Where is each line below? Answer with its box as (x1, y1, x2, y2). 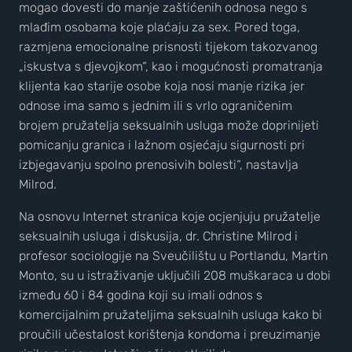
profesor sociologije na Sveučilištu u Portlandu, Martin (19, 248, 328, 263)
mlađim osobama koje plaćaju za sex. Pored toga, (19, 20, 300, 35)
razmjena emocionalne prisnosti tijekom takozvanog (19, 39, 317, 54)
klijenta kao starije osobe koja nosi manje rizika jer (19, 79, 305, 93)
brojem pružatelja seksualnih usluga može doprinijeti (19, 118, 319, 133)
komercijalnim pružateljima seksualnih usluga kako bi (19, 307, 322, 322)
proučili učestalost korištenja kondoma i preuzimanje (19, 327, 321, 342)
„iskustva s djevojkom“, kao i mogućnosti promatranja (19, 59, 323, 74)
